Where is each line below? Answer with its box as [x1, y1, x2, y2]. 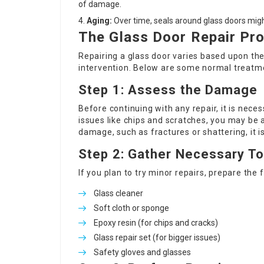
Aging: [87, 16, 112, 25]
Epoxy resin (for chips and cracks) [94, 218, 218, 227]
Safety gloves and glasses [94, 247, 191, 257]
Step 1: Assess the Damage [78, 82, 258, 97]
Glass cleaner [94, 189, 143, 198]
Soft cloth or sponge [94, 203, 169, 213]
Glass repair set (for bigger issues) [94, 233, 220, 242]
